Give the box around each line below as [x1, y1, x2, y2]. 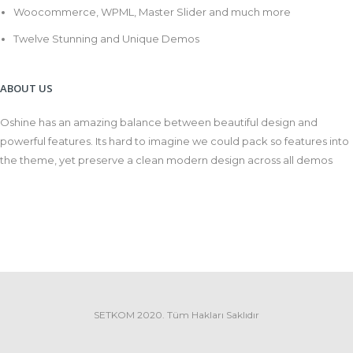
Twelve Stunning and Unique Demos [13, 32, 199, 46]
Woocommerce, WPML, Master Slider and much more [13, 6, 291, 19]
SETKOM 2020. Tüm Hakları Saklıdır [94, 309, 259, 321]
